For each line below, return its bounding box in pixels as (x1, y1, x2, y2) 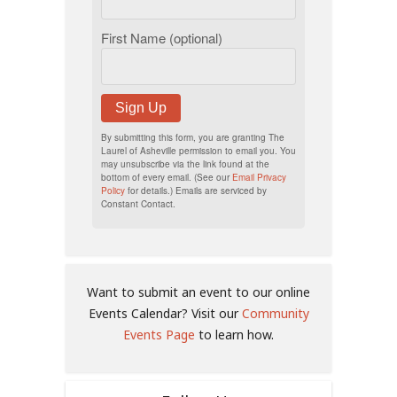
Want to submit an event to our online (87, 283, 310, 300)
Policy (101, 183, 125, 197)
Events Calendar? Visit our (88, 304, 242, 322)
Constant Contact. (101, 197, 175, 210)
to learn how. (195, 325, 274, 343)
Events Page (123, 325, 195, 343)
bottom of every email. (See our (101, 170, 232, 183)
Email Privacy (232, 170, 286, 183)
